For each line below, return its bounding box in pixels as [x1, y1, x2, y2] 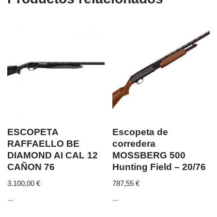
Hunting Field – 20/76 [112, 162, 206, 172]
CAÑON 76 [7, 162, 55, 172]
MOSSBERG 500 [112, 150, 186, 161]
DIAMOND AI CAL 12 [7, 150, 98, 161]
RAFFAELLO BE [7, 139, 79, 149]
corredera [112, 139, 156, 149]
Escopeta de [112, 127, 169, 138]
